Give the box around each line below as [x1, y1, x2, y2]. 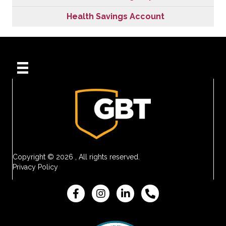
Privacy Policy [13, 162, 58, 171]
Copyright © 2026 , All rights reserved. [13, 152, 140, 161]
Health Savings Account [67, 12, 164, 22]
